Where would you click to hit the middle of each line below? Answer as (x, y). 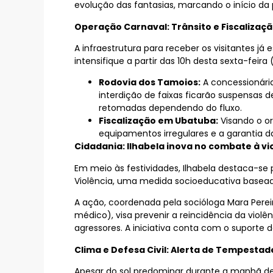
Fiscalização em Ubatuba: (158, 121)
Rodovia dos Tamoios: (150, 83)
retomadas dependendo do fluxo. (170, 108)
